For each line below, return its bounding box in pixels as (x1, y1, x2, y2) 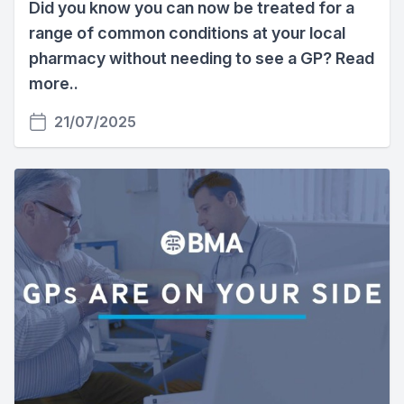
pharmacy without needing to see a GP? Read (29, 48, 374, 68)
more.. (29, 73, 78, 93)
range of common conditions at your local (29, 23, 345, 42)
